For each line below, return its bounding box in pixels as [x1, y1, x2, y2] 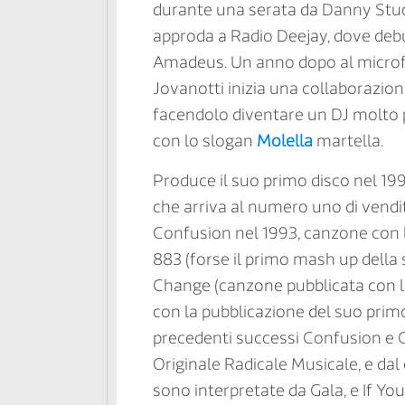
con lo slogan [152, 130, 257, 151]
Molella [256, 130, 313, 151]
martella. [312, 130, 383, 151]
